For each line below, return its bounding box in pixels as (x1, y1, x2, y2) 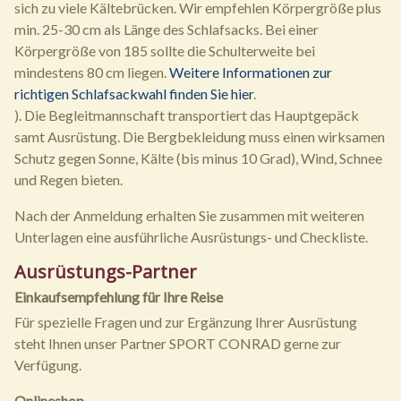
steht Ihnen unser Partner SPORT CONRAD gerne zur (14, 335, 341, 353)
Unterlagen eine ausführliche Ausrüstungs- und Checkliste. (14, 228, 368, 246)
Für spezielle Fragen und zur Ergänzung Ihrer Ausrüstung (14, 313, 357, 331)
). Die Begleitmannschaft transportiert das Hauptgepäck (14, 107, 359, 124)
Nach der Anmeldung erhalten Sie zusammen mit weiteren (14, 207, 364, 225)
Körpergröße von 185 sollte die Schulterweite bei (14, 42, 315, 60)
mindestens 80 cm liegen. (14, 64, 169, 81)
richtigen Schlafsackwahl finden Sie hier (14, 85, 253, 103)
